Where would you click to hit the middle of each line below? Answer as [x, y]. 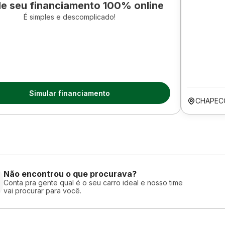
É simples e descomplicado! [69, 17]
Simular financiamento [69, 93]
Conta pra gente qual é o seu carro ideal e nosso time [93, 182]
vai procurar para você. [42, 190]
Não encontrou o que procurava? [70, 174]
